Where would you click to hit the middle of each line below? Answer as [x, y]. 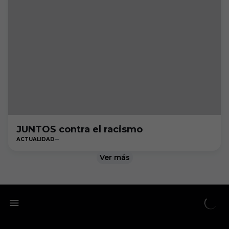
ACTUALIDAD [36, 139]
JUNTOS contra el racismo [79, 129]
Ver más [114, 157]
